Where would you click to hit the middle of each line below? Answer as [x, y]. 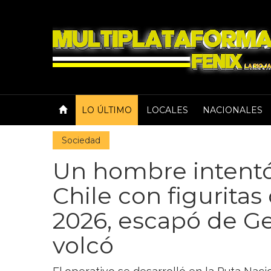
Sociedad [81, 140]
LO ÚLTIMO [107, 110]
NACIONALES [233, 110]
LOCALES [167, 110]
